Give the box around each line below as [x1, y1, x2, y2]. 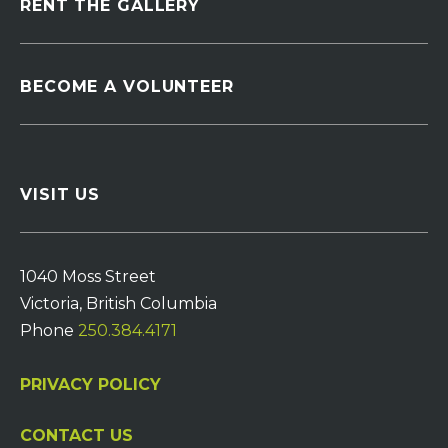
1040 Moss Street [20, 266, 156, 286]
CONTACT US [20, 425, 133, 445]
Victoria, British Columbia [20, 293, 217, 313]
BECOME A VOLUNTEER [20, 76, 234, 96]
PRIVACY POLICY [20, 374, 161, 394]
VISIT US [20, 184, 101, 204]
